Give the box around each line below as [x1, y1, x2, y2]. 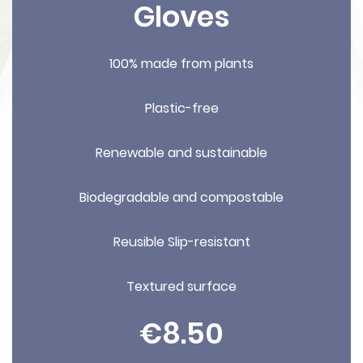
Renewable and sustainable [96, 143, 267, 162]
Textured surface [126, 277, 237, 296]
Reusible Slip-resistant [113, 233, 250, 251]
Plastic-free [144, 99, 219, 117]
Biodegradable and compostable [79, 188, 284, 207]
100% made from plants [109, 54, 254, 73]
